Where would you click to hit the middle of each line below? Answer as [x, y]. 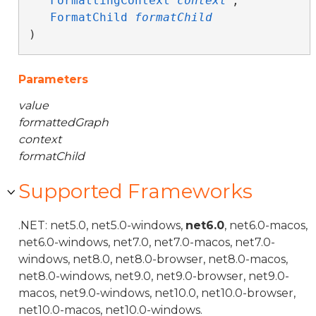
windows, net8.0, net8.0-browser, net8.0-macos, [153, 259]
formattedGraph [63, 122]
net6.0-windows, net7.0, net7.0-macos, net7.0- [147, 242]
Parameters [53, 79]
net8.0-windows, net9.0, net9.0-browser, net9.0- [154, 276]
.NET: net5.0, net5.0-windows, [102, 225]
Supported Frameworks [135, 191]
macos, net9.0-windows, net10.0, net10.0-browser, [157, 293]
